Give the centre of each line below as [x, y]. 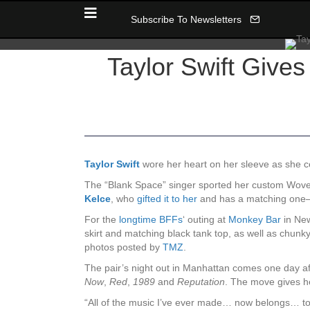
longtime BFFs [151, 220]
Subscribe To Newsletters [186, 20]
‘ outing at [206, 220]
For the [102, 220]
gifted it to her [167, 199]
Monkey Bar [255, 220]
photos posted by [124, 247]
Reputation [201, 282]
